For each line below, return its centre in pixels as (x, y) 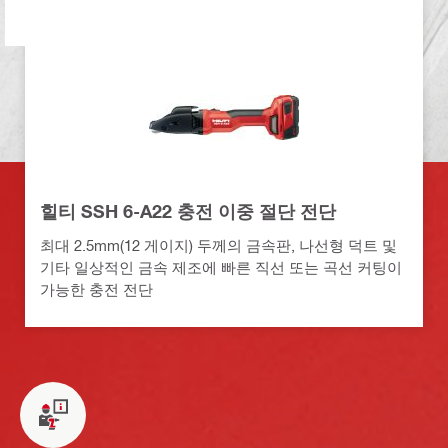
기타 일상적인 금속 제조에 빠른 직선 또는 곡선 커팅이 (221, 266)
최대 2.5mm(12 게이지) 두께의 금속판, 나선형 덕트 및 (218, 244)
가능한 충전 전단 (96, 288)
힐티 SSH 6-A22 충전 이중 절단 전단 (188, 210)
